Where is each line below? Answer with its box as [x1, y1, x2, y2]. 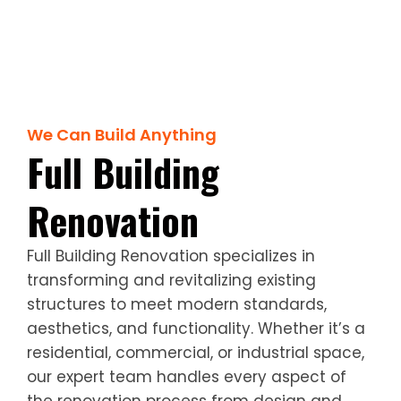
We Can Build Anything [27, 123, 217, 146]
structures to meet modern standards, [27, 293, 327, 315]
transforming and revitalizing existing [27, 269, 316, 291]
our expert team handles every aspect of [27, 365, 346, 388]
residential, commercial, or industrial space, [27, 341, 364, 363]
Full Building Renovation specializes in [27, 244, 315, 267]
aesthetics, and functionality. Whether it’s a [27, 317, 365, 339]
